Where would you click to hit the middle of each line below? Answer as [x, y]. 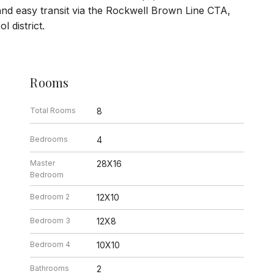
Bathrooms [50, 268]
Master [43, 163]
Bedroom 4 [50, 244]
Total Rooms [53, 110]
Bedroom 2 [50, 196]
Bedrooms [49, 139]
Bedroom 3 [50, 220]
